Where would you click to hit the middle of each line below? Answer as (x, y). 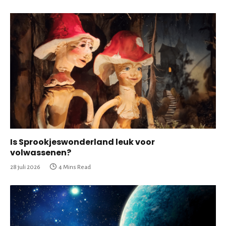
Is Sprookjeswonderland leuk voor (82, 142)
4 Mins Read (75, 167)
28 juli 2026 (25, 167)
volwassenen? (41, 153)
